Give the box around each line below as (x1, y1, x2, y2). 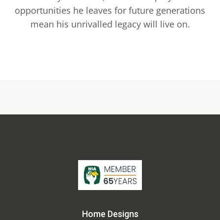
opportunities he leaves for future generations (15, 4, 205, 16)
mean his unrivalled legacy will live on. (30, 18, 190, 30)
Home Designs (82, 209, 138, 219)
